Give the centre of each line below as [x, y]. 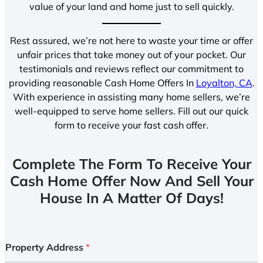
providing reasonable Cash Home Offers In [102, 83]
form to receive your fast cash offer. [131, 125]
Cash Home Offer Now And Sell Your [131, 181]
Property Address [45, 247]
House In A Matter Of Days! [131, 198]
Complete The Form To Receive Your [131, 164]
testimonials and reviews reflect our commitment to [131, 69]
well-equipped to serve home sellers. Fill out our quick [131, 111]
